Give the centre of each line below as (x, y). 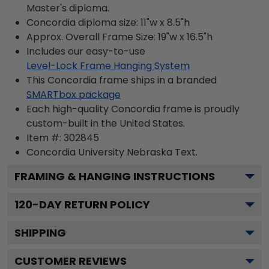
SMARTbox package (74, 94)
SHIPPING (40, 232)
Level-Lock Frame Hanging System (108, 65)
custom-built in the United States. (106, 123)
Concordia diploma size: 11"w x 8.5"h (108, 22)
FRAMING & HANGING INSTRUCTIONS (115, 176)
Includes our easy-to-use (86, 51)
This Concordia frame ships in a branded (122, 80)
